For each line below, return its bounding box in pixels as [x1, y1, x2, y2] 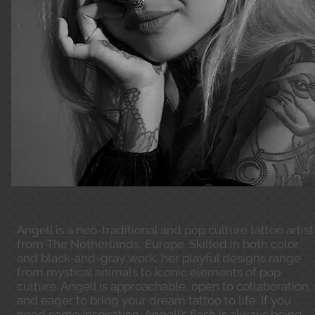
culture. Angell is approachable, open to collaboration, [17, 279, 311, 293]
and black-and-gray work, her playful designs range [17, 251, 301, 265]
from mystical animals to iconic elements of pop [17, 265, 281, 279]
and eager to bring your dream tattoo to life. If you [17, 293, 291, 307]
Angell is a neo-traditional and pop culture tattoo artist [17, 223, 314, 237]
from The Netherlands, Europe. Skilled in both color [17, 237, 299, 251]
